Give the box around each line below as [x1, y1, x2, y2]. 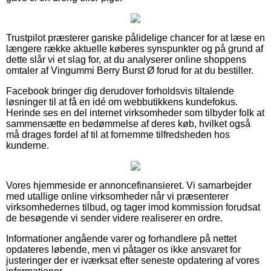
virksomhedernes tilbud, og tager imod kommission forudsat [6, 201, 260, 212]
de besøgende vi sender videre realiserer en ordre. [6, 212, 223, 223]
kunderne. [6, 140, 49, 151]
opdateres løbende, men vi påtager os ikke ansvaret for [6, 244, 241, 255]
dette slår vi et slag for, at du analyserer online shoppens [6, 54, 246, 65]
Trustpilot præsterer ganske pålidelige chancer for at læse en [6, 32, 265, 43]
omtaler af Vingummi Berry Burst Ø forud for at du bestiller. [6, 65, 253, 76]
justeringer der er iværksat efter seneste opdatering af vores [6, 255, 260, 266]
